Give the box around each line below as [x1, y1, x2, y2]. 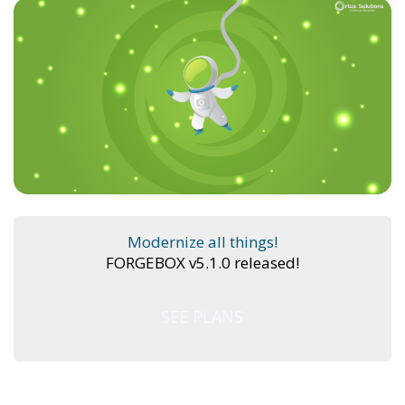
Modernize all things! [127, 231, 278, 253]
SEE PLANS [161, 306, 244, 328]
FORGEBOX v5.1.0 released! [106, 252, 299, 274]
